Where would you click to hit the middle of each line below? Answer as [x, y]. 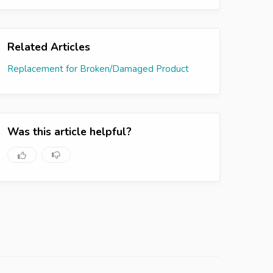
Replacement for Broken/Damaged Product [98, 69]
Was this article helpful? [69, 131]
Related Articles [49, 47]
